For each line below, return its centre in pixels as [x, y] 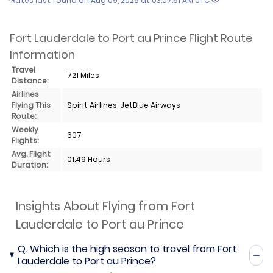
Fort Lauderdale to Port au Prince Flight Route [131, 38]
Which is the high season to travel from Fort [133, 249]
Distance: [30, 80]
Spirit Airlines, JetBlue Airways [124, 105]
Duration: [30, 165]
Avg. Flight [31, 154]
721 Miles [83, 75]
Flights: [25, 140]
